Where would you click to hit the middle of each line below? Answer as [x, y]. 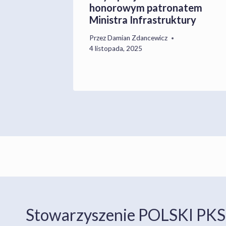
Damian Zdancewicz [138, 38]
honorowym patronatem [146, 8]
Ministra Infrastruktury [143, 20]
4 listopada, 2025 [116, 49]
